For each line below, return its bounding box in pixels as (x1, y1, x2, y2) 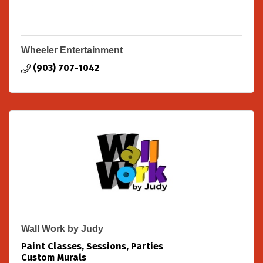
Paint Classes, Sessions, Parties (21, 241, 163, 252)
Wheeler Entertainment (21, 45, 123, 56)
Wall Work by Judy (21, 224, 103, 234)
